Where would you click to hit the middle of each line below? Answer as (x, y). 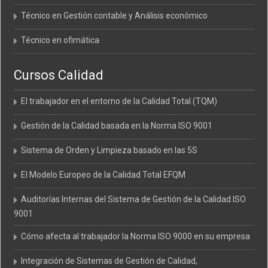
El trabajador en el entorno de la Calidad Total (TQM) (119, 101)
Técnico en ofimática (60, 40)
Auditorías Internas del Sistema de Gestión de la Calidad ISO (134, 199)
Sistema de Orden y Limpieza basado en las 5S (109, 150)
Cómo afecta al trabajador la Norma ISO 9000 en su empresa (136, 236)
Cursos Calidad (59, 75)
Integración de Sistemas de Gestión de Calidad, (109, 261)
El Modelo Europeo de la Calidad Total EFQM (103, 174)
